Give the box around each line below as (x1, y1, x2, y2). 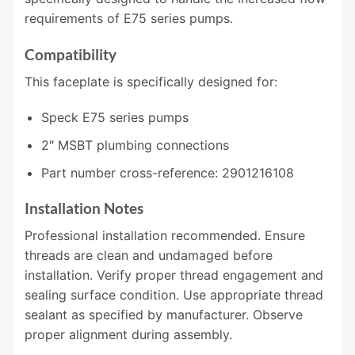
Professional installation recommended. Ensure (25, 227, 305, 243)
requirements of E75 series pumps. (25, 10, 233, 27)
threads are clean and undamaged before (25, 247, 273, 263)
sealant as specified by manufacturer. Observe (25, 307, 303, 323)
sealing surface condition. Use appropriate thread (25, 287, 323, 303)
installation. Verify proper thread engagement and (25, 267, 323, 283)
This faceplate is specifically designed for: (25, 73, 277, 90)
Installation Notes (25, 199, 143, 218)
